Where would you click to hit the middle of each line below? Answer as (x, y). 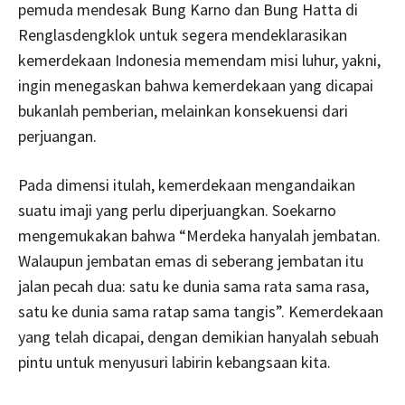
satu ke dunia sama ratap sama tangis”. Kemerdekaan (201, 311)
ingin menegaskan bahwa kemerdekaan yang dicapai (196, 85)
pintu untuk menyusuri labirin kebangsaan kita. (174, 362)
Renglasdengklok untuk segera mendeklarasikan (183, 35)
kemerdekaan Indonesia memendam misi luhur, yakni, (199, 60)
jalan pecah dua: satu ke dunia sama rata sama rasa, (193, 286)
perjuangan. (57, 136)
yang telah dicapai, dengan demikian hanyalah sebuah (198, 337)
